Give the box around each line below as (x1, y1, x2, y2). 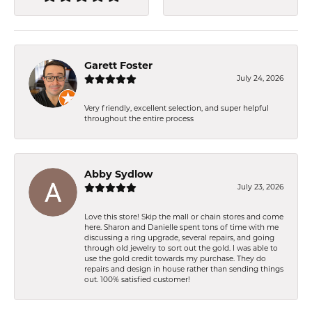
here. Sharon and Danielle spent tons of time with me (84, 224, 279, 232)
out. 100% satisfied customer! (84, 276, 190, 284)
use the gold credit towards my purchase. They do (84, 255, 266, 263)
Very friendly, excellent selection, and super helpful (84, 104, 269, 113)
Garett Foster (84, 61, 153, 72)
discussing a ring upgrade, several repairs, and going (84, 234, 274, 242)
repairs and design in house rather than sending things (84, 265, 283, 274)
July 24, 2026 (237, 75, 283, 83)
